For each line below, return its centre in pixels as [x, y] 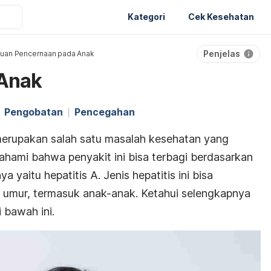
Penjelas [222, 54]
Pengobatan [34, 112]
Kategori [146, 16]
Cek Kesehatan [221, 16]
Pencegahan [105, 112]
